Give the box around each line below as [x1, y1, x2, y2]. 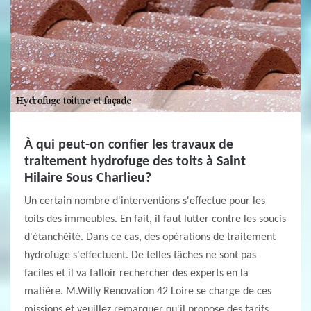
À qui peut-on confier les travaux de [24, 138, 233, 152]
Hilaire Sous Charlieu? [24, 171, 151, 185]
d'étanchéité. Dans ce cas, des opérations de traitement [24, 232, 276, 243]
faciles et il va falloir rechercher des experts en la [24, 268, 249, 279]
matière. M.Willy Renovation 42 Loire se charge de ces [24, 286, 271, 297]
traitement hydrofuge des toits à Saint [24, 155, 246, 169]
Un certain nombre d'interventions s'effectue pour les [24, 196, 265, 207]
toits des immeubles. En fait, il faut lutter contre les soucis [24, 214, 286, 225]
